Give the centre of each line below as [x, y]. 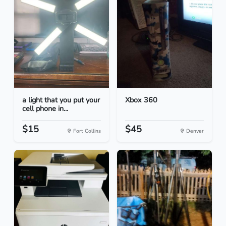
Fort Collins [86, 131]
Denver [194, 131]
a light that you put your [61, 100]
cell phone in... [45, 109]
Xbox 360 [141, 100]
